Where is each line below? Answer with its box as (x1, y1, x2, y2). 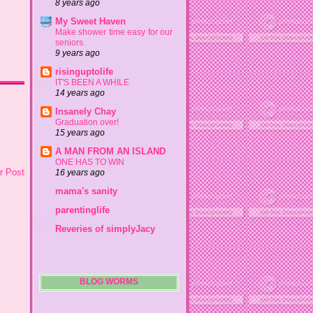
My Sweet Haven (55, 16, 126, 27)
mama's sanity (55, 186, 117, 197)
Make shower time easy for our (55, 27, 173, 38)
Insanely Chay (55, 106, 116, 117)
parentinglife (55, 205, 110, 216)
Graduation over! (55, 117, 119, 128)
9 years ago (55, 49, 100, 58)
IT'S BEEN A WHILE (55, 78, 129, 88)
